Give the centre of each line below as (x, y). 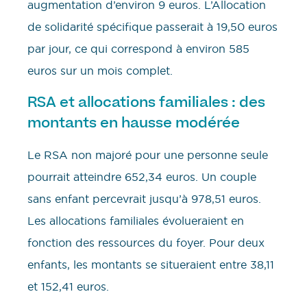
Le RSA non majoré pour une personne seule (148, 155)
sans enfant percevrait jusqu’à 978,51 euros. (144, 198)
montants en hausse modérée (134, 122)
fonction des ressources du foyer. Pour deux (146, 242)
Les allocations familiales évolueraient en (136, 220)
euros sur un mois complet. (100, 71)
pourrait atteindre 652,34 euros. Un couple (142, 176)
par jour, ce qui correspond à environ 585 (138, 49)
